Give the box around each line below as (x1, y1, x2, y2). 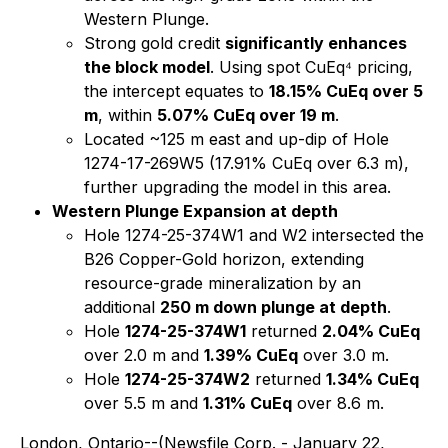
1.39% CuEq (204, 345, 298, 365)
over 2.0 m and (84, 345, 204, 365)
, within (98, 105, 157, 125)
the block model (84, 57, 210, 77)
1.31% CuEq (203, 393, 292, 413)
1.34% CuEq (326, 369, 419, 389)
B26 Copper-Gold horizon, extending (84, 249, 364, 269)
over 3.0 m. (298, 345, 389, 365)
